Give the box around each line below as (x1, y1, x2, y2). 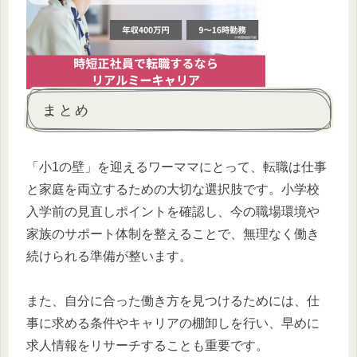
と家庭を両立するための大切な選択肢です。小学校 (26, 182, 320, 196)
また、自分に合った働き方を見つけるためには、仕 (26, 294, 320, 308)
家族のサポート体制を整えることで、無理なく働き (26, 226, 320, 241)
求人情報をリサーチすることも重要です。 (26, 339, 269, 353)
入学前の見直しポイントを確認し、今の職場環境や (26, 204, 320, 218)
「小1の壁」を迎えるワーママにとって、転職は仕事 (26, 159, 327, 174)
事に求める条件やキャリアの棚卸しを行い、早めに (26, 316, 320, 331)
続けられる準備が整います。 (26, 249, 192, 263)
